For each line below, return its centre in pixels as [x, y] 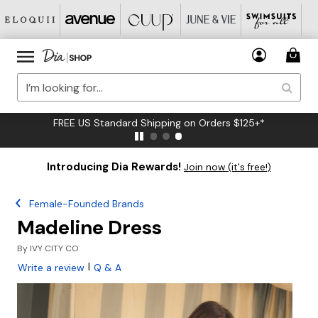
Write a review [51, 268]
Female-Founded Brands [87, 204]
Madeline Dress [89, 227]
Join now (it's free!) [227, 167]
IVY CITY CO [54, 248]
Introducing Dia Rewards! [114, 167]
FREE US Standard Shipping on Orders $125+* [159, 123]
